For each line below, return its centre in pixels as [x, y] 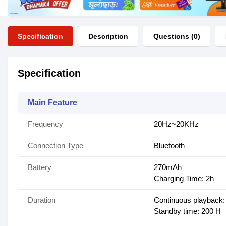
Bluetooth [169, 146]
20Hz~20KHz [176, 124]
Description [108, 37]
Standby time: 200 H [187, 211]
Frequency [45, 124]
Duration [42, 200]
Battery [40, 167]
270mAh [168, 167]
